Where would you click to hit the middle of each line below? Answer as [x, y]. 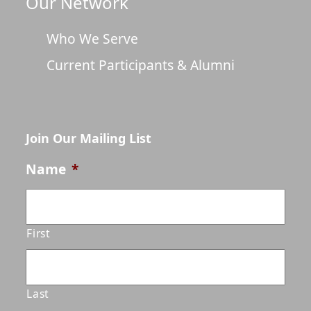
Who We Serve [93, 38]
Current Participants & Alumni [141, 65]
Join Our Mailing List [89, 138]
